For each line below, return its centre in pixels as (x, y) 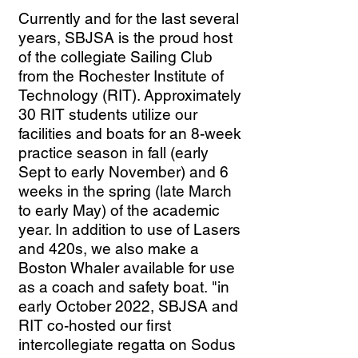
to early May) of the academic (119, 210)
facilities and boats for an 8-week (130, 133)
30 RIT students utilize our (108, 114)
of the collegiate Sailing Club (115, 57)
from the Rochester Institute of (121, 76)
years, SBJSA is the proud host (125, 38)
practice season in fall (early (113, 153)
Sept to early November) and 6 (123, 172)
